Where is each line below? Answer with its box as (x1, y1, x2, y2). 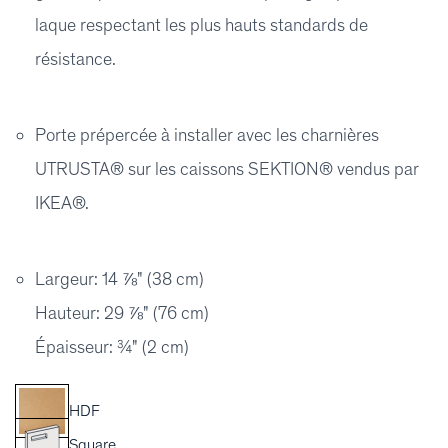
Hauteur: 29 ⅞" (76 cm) (35, 302, 209, 324)
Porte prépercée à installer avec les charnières (35, 124, 379, 146)
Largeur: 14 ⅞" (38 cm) (35, 268, 204, 290)
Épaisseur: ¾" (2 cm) (35, 336, 189, 358)
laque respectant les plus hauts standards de (35, 14, 368, 36)
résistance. (35, 48, 116, 70)
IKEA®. (35, 192, 89, 214)
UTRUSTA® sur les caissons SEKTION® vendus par (35, 158, 419, 180)
